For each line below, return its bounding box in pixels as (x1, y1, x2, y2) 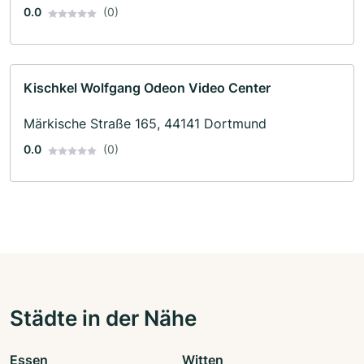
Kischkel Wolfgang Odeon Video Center (24, 80, 271, 97)
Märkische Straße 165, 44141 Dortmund (24, 115, 266, 132)
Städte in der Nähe (10, 305, 197, 331)
